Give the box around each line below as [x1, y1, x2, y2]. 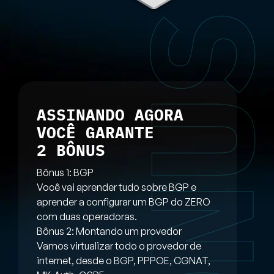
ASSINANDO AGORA [37, 104, 183, 125]
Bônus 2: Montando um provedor [37, 225, 182, 238]
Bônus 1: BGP [37, 166, 94, 179]
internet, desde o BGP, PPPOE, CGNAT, [37, 254, 210, 267]
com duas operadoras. [37, 210, 137, 223]
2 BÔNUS [37, 139, 105, 161]
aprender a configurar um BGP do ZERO [37, 196, 210, 209]
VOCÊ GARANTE [37, 122, 154, 143]
